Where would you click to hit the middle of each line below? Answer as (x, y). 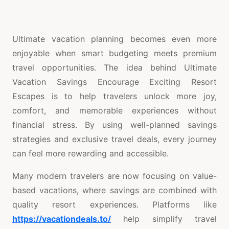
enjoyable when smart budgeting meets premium (114, 53)
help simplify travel (164, 219)
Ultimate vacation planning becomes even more (114, 39)
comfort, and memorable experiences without (114, 110)
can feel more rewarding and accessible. (90, 153)
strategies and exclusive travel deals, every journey (114, 139)
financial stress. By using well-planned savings (114, 124)
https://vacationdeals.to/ (62, 219)
